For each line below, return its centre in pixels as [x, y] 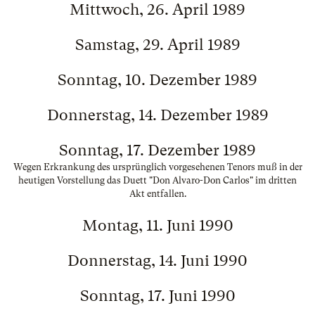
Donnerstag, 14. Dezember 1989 [157, 115]
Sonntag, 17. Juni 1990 [157, 296]
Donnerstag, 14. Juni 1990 [157, 261]
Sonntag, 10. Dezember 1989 [157, 80]
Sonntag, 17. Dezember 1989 [157, 150]
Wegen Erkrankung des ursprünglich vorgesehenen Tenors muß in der [157, 167]
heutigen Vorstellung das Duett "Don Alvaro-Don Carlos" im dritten [157, 180]
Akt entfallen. [157, 194]
